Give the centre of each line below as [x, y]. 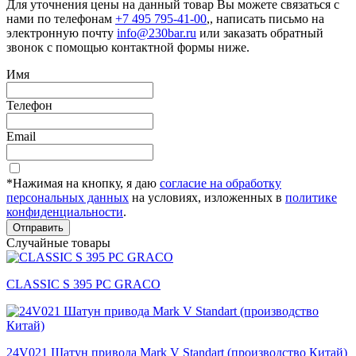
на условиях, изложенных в [207, 197]
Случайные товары [58, 242]
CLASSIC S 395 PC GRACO [83, 284]
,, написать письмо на [265, 18]
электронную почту [62, 33]
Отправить [38, 227]
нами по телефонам [61, 18]
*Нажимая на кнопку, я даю [83, 183]
